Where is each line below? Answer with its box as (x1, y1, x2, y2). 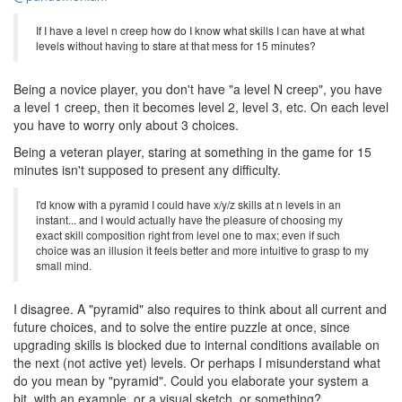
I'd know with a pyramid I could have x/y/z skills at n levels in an (36, 196, 341, 212)
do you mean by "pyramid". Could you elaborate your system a (13, 371, 369, 389)
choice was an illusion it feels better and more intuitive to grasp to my (36, 241, 369, 258)
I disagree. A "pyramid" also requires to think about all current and (13, 299, 387, 318)
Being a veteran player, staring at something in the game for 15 (13, 142, 371, 161)
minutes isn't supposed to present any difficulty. (13, 160, 281, 179)
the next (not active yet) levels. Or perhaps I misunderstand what (13, 353, 380, 371)
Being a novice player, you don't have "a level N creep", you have (13, 79, 382, 98)
